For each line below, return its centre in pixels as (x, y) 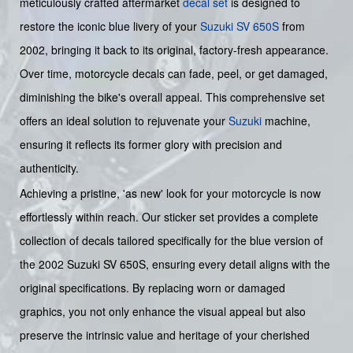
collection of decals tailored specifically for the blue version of (171, 240)
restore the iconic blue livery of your (110, 26)
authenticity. (49, 167)
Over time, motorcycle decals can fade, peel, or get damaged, (174, 73)
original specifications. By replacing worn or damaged (152, 287)
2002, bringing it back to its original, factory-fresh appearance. (174, 49)
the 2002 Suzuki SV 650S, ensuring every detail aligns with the (175, 264)
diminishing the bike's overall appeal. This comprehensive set (172, 97)
